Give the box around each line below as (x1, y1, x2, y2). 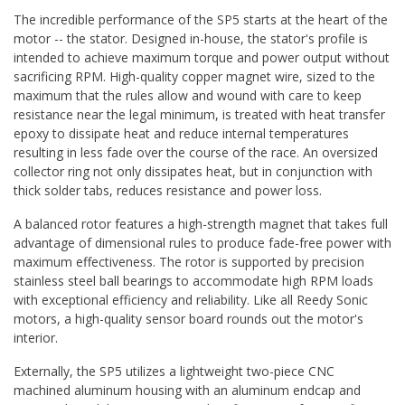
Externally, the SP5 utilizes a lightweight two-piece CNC (14, 363, 334, 381)
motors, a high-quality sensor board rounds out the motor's (14, 310, 363, 328)
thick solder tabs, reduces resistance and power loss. (14, 182, 322, 200)
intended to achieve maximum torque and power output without (14, 49, 390, 67)
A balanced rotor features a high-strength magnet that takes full (14, 215, 388, 233)
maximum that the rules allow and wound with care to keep (14, 87, 362, 105)
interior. (14, 329, 58, 347)
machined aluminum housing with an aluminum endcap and (14, 381, 361, 400)
